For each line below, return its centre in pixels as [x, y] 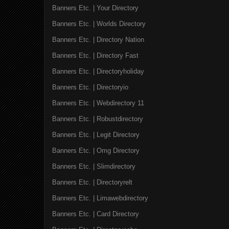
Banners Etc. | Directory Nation [98, 39]
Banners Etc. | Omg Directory [96, 150]
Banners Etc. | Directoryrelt [92, 182]
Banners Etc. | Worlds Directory [99, 24]
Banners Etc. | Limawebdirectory [100, 198]
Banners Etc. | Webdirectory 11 [98, 103]
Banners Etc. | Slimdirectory [94, 166]
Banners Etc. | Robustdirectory [98, 119]
